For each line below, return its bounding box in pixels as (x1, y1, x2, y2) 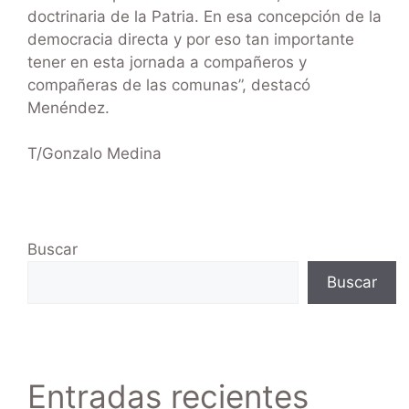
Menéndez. (27, 98, 110, 117)
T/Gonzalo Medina (27, 144, 162, 163)
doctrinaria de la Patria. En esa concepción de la (27, 6, 382, 26)
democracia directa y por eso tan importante (27, 29, 354, 48)
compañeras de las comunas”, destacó (27, 75, 310, 94)
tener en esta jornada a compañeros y (27, 52, 307, 71)
